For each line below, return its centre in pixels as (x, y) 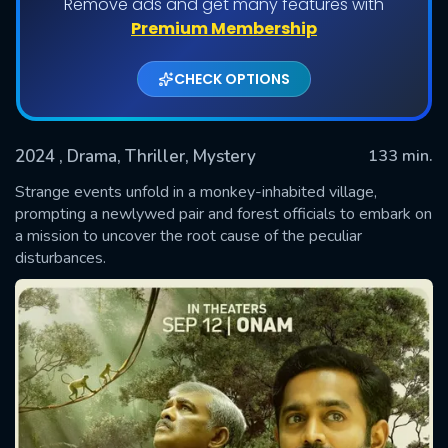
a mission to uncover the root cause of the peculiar (188, 235)
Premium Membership (224, 28)
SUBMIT (224, 237)
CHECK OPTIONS (232, 78)
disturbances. (60, 257)
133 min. (400, 155)
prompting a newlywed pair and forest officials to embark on (223, 213)
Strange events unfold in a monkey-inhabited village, (196, 191)
